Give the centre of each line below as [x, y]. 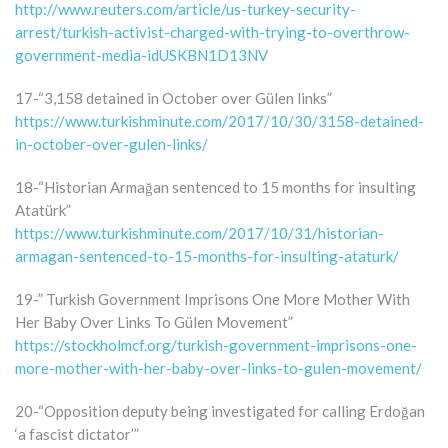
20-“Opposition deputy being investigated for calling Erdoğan [220, 410]
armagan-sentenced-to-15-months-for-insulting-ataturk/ [207, 255]
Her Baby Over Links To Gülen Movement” [154, 321]
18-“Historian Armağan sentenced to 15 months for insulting [215, 186]
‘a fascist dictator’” [77, 433]
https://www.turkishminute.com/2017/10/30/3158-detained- [219, 120]
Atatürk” [43, 209]
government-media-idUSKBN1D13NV [141, 54]
